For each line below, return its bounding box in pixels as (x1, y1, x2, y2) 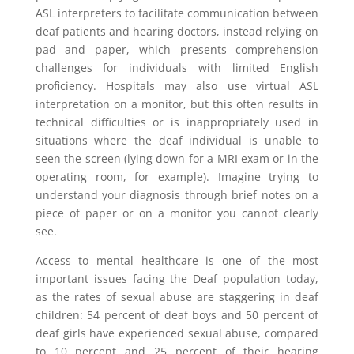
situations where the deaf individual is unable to (35, 133, 319, 148)
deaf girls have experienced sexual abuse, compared (35, 326, 319, 341)
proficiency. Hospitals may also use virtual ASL (35, 78, 319, 93)
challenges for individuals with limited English (35, 60, 319, 75)
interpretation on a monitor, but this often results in (35, 96, 319, 111)
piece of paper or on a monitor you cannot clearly (35, 205, 319, 220)
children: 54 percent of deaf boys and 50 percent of (35, 307, 319, 322)
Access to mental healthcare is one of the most (35, 253, 319, 268)
